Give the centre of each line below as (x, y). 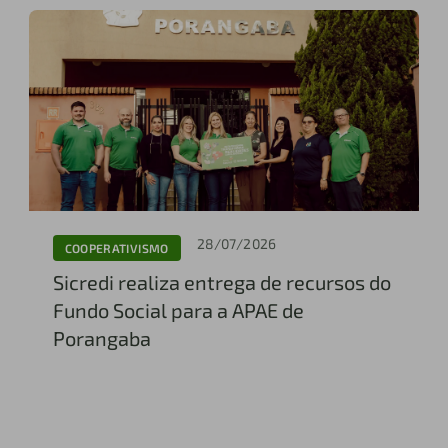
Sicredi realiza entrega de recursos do (221, 282)
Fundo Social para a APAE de (178, 310)
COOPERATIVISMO (116, 247)
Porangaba (101, 338)
